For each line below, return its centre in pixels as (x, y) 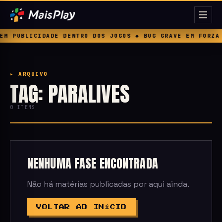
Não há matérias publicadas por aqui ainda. (108, 184)
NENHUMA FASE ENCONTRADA (93, 164)
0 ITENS (23, 107)
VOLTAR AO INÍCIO (82, 207)
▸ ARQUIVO (29, 74)
